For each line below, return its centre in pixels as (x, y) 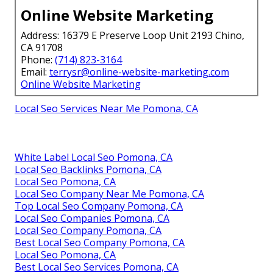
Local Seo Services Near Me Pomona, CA (106, 108)
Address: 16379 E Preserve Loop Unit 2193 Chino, (133, 35)
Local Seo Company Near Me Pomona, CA (109, 193)
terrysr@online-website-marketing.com (139, 72)
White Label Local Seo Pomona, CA (94, 157)
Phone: (38, 59)
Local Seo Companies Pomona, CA (92, 218)
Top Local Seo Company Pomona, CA (99, 206)
